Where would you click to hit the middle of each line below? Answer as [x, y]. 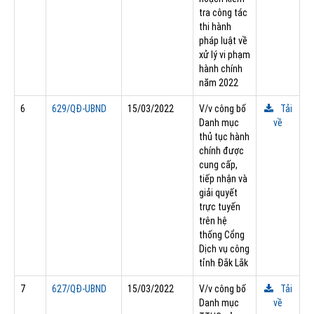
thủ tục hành [224, 136]
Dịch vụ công [224, 248]
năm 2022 [219, 82]
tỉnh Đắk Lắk [224, 262]
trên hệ [213, 220]
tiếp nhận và [223, 178]
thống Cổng [222, 234]
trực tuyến [220, 206]
